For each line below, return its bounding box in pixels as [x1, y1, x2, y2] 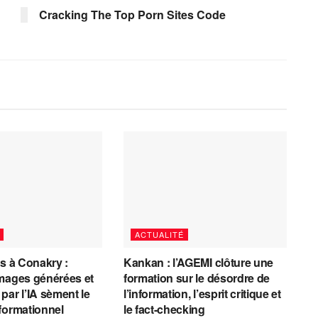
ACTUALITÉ [134, 229, 184, 241]
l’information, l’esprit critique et [123, 285, 281, 302]
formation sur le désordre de [123, 270, 270, 287]
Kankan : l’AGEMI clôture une [123, 254, 274, 271]
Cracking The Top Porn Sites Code [39, 6, 226, 23]
